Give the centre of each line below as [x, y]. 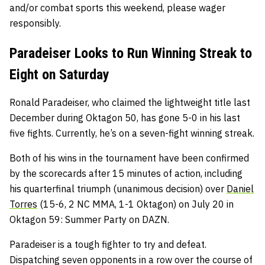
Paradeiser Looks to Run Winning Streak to [131, 53]
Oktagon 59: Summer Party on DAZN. [89, 219]
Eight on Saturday [59, 74]
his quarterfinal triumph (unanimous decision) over [118, 188]
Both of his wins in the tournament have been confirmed [129, 158]
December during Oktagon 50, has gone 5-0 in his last [125, 117]
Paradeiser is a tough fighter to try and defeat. [108, 244]
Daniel [240, 188]
